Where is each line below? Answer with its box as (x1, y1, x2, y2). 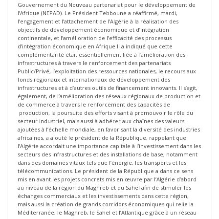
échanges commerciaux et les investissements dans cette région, (18, 192, 189, 200)
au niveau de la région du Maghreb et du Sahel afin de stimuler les (18, 184, 191, 192)
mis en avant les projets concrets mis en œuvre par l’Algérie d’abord (18, 175, 197, 183)
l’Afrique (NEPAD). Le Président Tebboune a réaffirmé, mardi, (18, 9, 177, 17)
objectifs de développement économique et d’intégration (18, 26, 169, 34)
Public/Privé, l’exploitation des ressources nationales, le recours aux (18, 67, 196, 75)
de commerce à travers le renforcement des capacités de (18, 101, 170, 109)
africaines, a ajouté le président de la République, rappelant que (18, 134, 186, 142)
